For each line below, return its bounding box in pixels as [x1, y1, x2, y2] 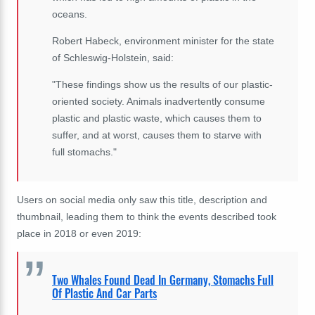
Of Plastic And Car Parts [52, 285, 157, 302]
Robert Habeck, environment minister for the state [52, 34, 274, 46]
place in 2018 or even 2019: [17, 227, 141, 239]
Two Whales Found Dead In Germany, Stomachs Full [52, 271, 274, 289]
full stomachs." [52, 146, 117, 157]
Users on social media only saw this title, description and [17, 193, 267, 205]
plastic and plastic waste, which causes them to [52, 112, 262, 124]
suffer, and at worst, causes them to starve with [52, 129, 262, 141]
